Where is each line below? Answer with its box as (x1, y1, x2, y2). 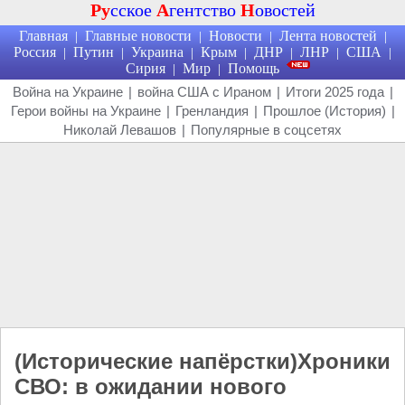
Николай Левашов (63, 122, 176, 137)
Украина (131, 44, 184, 60)
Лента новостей (278, 28, 377, 43)
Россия (14, 44, 56, 60)
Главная (18, 28, 68, 43)
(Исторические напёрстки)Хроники (14, 349, 391, 373)
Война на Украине (12, 84, 123, 99)
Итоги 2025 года (285, 84, 384, 99)
